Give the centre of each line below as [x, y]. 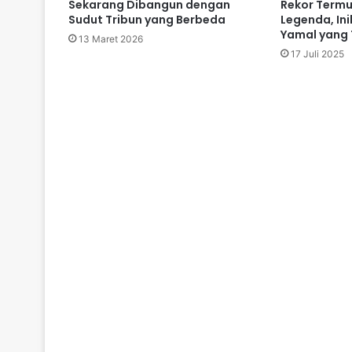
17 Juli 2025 [317, 54]
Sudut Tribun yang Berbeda [147, 20]
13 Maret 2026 [111, 39]
